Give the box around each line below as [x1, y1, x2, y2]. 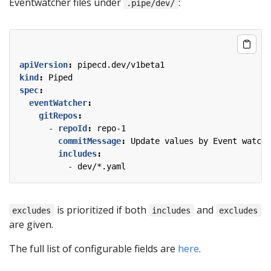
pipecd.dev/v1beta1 [77, 59, 165, 70]
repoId [58, 123, 87, 133]
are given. [9, 217, 53, 231]
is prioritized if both [54, 203, 149, 217]
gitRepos [39, 110, 77, 120]
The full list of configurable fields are [9, 241, 178, 255]
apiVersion [19, 59, 68, 70]
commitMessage [58, 135, 121, 146]
